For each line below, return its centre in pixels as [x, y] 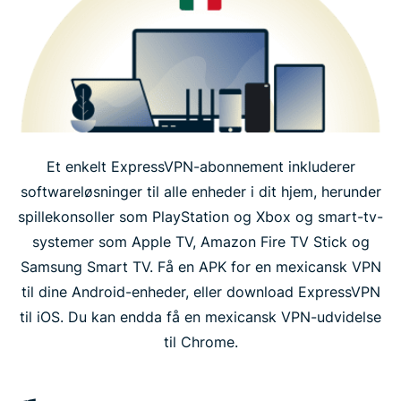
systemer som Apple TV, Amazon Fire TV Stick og [200, 241]
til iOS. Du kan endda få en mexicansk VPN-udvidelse [200, 316]
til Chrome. [200, 341]
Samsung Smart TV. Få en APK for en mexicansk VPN [200, 266]
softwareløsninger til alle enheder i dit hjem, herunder [200, 191]
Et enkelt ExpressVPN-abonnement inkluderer [200, 166]
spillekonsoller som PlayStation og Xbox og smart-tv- [200, 216]
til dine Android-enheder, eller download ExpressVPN [200, 291]
